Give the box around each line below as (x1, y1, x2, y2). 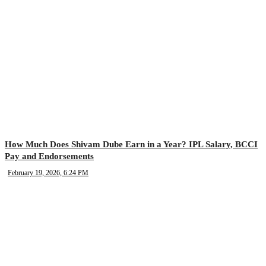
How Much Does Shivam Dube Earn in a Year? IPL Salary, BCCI (5, 140, 258, 149)
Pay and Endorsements (5, 151, 94, 161)
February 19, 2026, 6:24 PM (8, 169, 88, 177)
